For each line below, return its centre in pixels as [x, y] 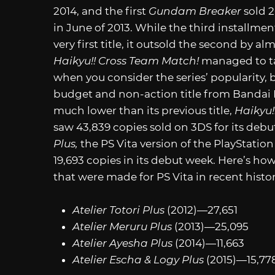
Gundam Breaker [196, 11]
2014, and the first [101, 11]
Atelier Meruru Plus [123, 226]
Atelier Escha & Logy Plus [139, 259]
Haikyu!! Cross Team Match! [126, 60]
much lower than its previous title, [144, 110]
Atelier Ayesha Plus [123, 243]
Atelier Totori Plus [119, 210]
